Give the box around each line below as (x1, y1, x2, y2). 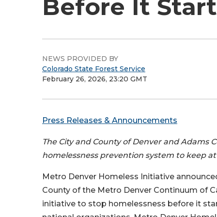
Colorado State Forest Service (42, 64, 145, 73)
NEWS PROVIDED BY (42, 54, 118, 63)
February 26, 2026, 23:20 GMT (42, 75, 147, 83)
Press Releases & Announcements (42, 116, 177, 125)
